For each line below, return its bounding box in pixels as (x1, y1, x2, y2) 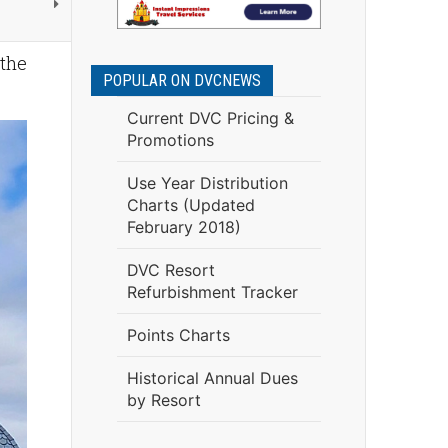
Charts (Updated (126, 195, 255, 215)
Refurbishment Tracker (126, 282, 298, 302)
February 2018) (126, 217, 241, 237)
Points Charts (126, 325, 230, 345)
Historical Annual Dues (126, 368, 298, 388)
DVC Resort (126, 260, 215, 280)
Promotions (126, 130, 214, 150)
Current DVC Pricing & (126, 108, 294, 128)
